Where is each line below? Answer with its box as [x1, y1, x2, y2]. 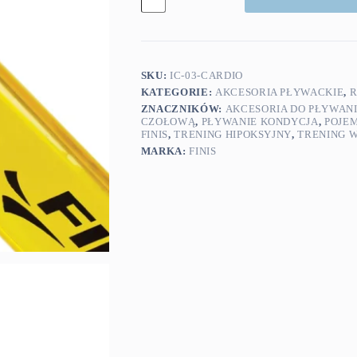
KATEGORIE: [140, 86, 215, 99]
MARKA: [140, 145, 190, 158]
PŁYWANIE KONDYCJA [201, 116, 319, 128]
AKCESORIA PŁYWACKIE [214, 86, 344, 99]
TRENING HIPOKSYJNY [174, 128, 292, 141]
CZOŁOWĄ [140, 116, 196, 128]
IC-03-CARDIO [170, 69, 243, 82]
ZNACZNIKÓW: [140, 103, 226, 116]
